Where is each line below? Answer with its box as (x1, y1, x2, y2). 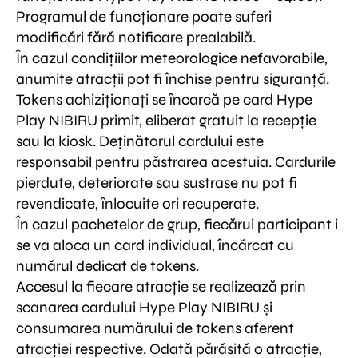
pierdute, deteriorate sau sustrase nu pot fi (16, 173, 297, 192)
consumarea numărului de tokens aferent (16, 318, 294, 337)
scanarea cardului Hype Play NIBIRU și (16, 297, 272, 316)
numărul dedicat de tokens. (16, 256, 199, 275)
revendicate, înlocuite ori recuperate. (16, 193, 259, 213)
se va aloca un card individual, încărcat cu (16, 235, 294, 254)
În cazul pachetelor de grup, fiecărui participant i (16, 214, 338, 233)
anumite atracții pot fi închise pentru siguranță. (16, 69, 329, 88)
